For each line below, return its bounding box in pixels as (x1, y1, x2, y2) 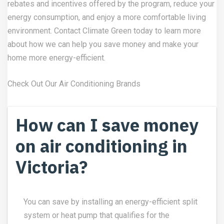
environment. (7, 25, 54, 35)
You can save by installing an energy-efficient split (23, 196, 197, 206)
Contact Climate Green (54, 25, 131, 35)
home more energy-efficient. (7, 52, 105, 62)
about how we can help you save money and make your (7, 39, 198, 49)
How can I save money (15, 113, 198, 136)
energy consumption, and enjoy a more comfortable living (7, 12, 206, 22)
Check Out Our (7, 78, 57, 88)
